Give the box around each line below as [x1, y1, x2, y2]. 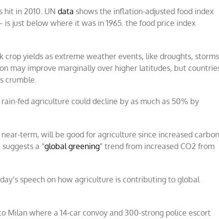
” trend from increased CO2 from [100, 141, 215, 151]
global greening [44, 141, 100, 151]
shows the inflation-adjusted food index [74, 6, 214, 16]
